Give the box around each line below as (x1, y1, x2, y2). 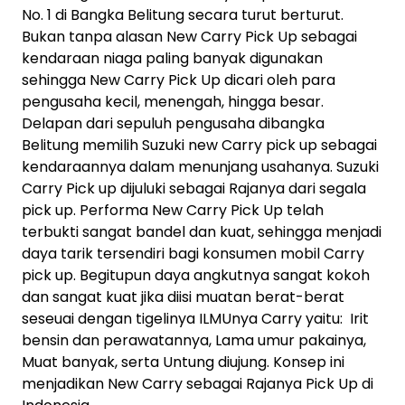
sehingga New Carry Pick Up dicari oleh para (22, 70, 335, 90)
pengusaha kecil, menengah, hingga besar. (22, 91, 324, 112)
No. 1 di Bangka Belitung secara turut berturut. (22, 5, 344, 25)
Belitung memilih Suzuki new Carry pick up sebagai (22, 135, 377, 155)
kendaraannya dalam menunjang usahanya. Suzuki (22, 156, 379, 177)
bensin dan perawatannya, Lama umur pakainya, (22, 330, 366, 351)
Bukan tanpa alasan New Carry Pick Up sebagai (22, 26, 357, 47)
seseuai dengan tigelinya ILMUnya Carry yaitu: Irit (22, 308, 369, 329)
